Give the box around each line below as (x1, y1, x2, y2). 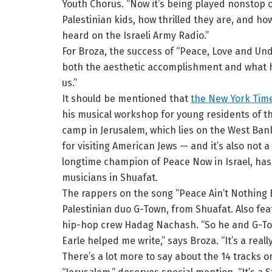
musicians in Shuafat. (62, 172, 158, 184)
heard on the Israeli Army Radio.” (62, 30, 209, 42)
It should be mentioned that (62, 93, 191, 105)
